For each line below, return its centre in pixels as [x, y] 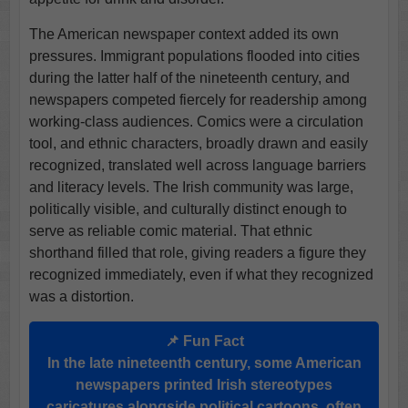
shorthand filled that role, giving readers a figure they [197, 252]
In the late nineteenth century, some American [204, 362]
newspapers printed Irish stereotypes [204, 384]
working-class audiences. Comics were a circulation [196, 121]
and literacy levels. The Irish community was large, [191, 187]
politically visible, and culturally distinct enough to [188, 209]
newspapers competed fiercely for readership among [198, 99]
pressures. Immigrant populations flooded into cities [194, 56]
